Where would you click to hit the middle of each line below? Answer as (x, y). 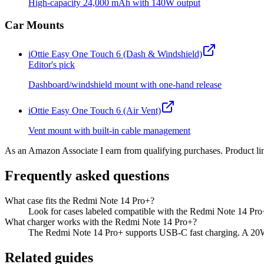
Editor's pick (52, 65)
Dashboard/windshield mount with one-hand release (125, 85)
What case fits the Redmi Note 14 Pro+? (80, 200)
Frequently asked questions (87, 175)
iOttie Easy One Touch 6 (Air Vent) (95, 110)
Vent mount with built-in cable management (109, 131)
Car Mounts (34, 25)
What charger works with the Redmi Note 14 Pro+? (101, 222)
